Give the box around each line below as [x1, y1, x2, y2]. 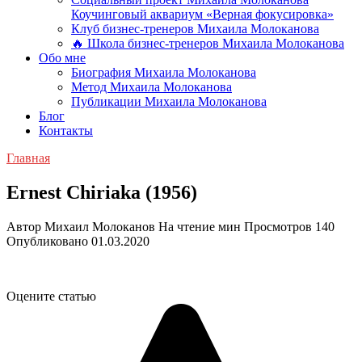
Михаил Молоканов [44, 219, 155, 234]
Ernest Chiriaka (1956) [6, 181, 197, 203]
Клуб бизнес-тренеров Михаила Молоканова [71, 22, 319, 36]
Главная [6, 151, 50, 165]
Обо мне [39, 51, 86, 65]
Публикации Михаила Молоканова [71, 95, 267, 108]
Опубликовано [6, 234, 88, 248]
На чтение [158, 219, 215, 234]
